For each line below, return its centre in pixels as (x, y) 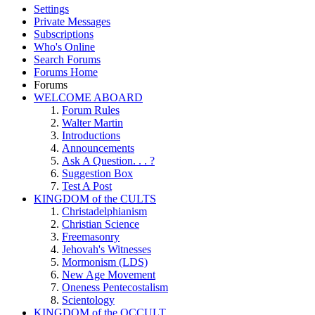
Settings (51, 8)
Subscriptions (64, 34)
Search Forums (67, 59)
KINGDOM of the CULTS (95, 198)
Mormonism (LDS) (105, 262)
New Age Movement (109, 274)
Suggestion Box (97, 173)
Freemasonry (91, 236)
